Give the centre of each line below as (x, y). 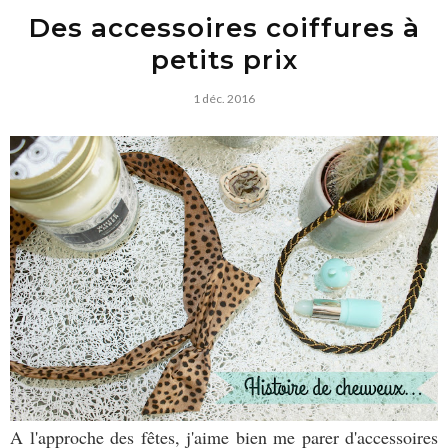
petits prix (224, 59)
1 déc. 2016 (224, 98)
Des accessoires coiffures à (224, 27)
